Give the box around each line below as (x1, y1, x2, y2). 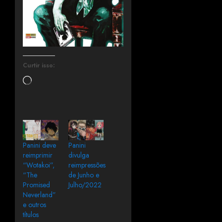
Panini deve (23, 140, 56, 151)
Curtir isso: (23, 61, 55, 70)
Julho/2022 (68, 180, 102, 190)
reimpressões (68, 160, 106, 170)
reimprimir (23, 150, 53, 161)
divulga (68, 150, 89, 161)
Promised (23, 180, 50, 190)
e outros (23, 200, 46, 210)
